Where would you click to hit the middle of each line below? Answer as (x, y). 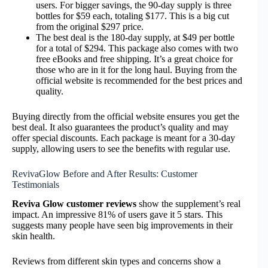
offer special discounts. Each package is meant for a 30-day (124, 138)
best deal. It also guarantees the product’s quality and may (120, 127)
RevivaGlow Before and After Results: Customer (105, 173)
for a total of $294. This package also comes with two (137, 48)
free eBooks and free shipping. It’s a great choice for (134, 59)
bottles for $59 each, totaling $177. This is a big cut (133, 16)
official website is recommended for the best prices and (139, 80)
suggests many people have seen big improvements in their (122, 226)
